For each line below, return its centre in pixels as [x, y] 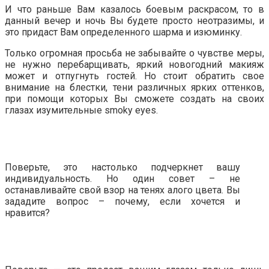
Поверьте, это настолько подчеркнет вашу [122, 168]
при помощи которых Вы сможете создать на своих [134, 99]
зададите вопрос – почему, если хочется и [122, 202]
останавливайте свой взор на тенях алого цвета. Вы [122, 190]
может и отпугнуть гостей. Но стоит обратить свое [134, 76]
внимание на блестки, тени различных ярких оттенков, [134, 88]
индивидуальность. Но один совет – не [122, 179]
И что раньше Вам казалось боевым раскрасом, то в [134, 10]
